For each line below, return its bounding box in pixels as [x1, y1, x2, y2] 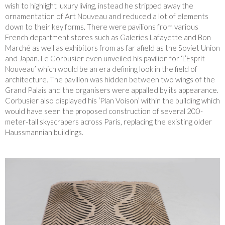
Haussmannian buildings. [5, 128, 83, 137]
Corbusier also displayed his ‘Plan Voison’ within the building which [5, 96, 220, 105]
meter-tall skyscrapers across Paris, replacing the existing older [5, 117, 212, 126]
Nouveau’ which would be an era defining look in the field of [5, 64, 197, 73]
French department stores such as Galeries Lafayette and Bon [5, 33, 211, 42]
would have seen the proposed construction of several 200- [5, 106, 203, 116]
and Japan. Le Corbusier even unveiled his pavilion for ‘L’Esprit [5, 54, 205, 63]
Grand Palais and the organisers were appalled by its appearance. [5, 85, 218, 94]
